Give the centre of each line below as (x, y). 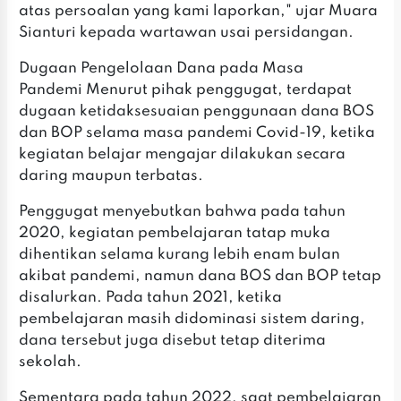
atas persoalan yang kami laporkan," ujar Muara (199, 12)
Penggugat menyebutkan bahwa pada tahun (183, 212)
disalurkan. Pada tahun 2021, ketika (151, 298)
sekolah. (52, 363)
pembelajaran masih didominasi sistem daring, (192, 320)
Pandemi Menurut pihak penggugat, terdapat (186, 90)
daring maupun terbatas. (111, 176)
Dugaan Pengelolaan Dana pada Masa (162, 69)
